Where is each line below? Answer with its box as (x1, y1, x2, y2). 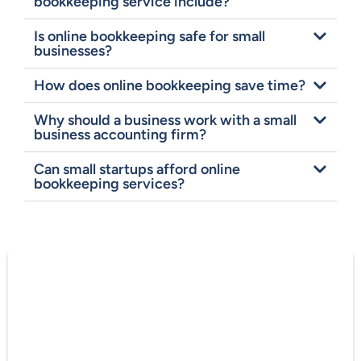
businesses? (34, 42, 112, 60)
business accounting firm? (34, 126, 206, 144)
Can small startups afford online (34, 160, 240, 179)
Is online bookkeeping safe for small (34, 27, 265, 46)
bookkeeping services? (34, 175, 185, 193)
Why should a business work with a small (34, 111, 297, 130)
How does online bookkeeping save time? (34, 77, 305, 95)
